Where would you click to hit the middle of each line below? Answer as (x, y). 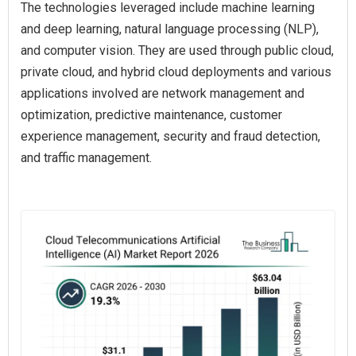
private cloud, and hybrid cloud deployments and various (176, 72)
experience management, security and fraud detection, (170, 136)
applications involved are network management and (163, 93)
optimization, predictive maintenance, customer (151, 115)
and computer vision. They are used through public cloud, (177, 50)
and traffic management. (86, 158)
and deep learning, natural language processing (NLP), (170, 29)
